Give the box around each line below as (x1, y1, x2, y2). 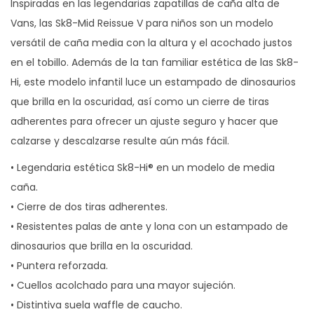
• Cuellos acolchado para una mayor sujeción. (11, 278, 235, 292)
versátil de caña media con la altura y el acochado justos (11, 36, 292, 50)
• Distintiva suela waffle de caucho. (11, 298, 182, 312)
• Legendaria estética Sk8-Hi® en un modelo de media (11, 161, 275, 175)
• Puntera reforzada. (11, 259, 108, 273)
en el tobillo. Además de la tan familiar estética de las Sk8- (11, 55, 299, 69)
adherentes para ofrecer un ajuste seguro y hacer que (11, 114, 278, 128)
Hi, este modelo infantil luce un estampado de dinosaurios (11, 75, 296, 89)
